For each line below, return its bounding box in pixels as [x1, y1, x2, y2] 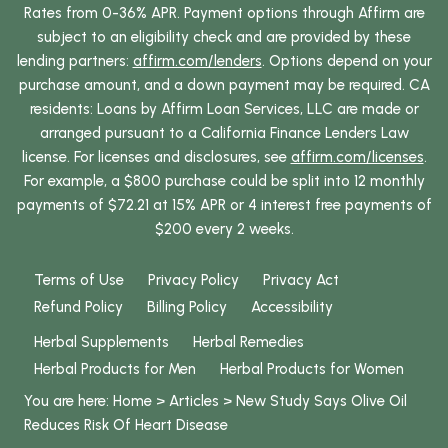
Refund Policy [34, 297, 123, 316]
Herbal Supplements [34, 332, 169, 351]
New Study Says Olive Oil [236, 391, 407, 410]
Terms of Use [34, 270, 124, 289]
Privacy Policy [148, 270, 239, 289]
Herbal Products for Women [220, 359, 404, 378]
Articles [169, 391, 219, 410]
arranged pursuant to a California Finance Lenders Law [39, 123, 409, 142]
